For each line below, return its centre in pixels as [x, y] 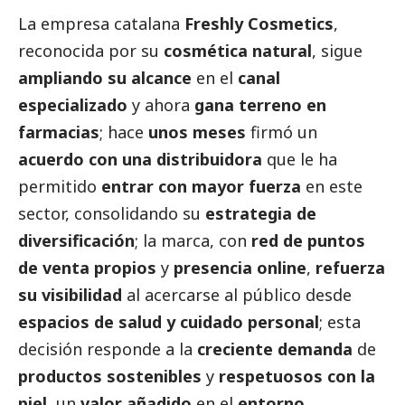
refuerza [350, 267]
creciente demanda [275, 348]
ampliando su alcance [105, 77]
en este [332, 186]
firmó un [282, 132]
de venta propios [87, 267]
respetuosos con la [297, 376]
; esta [340, 321]
